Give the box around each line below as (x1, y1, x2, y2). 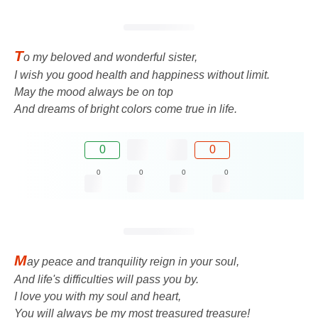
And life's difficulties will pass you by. (14, 273, 199, 285)
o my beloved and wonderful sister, (23, 51, 197, 64)
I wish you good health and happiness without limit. (14, 69, 270, 82)
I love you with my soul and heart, (14, 290, 181, 302)
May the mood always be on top (14, 86, 173, 99)
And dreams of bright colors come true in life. (14, 103, 237, 116)
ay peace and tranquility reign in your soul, (27, 255, 239, 268)
